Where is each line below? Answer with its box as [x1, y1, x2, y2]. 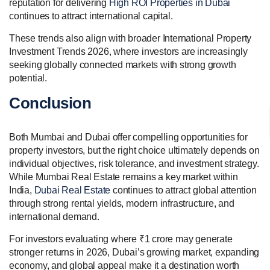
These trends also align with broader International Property [9, 33, 252, 43]
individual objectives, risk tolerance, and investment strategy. [9, 158, 259, 169]
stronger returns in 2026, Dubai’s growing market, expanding [9, 246, 260, 257]
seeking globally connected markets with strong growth [9, 59, 236, 70]
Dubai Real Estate [34, 184, 111, 195]
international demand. [9, 211, 99, 222]
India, [9, 184, 34, 195]
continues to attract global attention [110, 184, 257, 195]
